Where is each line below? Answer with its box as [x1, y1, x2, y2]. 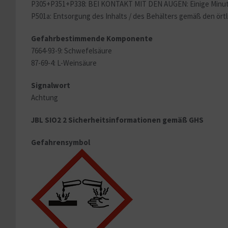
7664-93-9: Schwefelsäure [31, 46, 112, 56]
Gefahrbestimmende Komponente [31, 34, 153, 44]
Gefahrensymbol [31, 137, 90, 148]
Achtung [31, 93, 58, 103]
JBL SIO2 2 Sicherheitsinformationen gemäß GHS [31, 115, 204, 125]
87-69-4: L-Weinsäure [31, 58, 97, 68]
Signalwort [31, 80, 70, 91]
